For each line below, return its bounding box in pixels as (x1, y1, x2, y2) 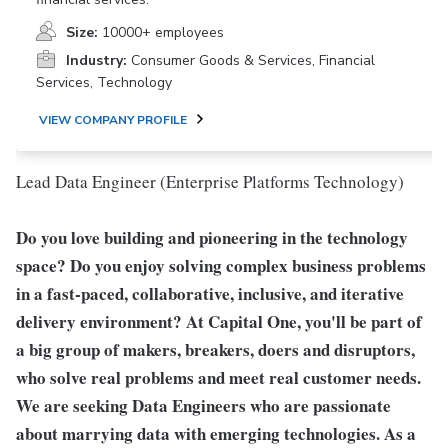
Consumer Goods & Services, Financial (131, 51, 375, 70)
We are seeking (16, 393, 132, 418)
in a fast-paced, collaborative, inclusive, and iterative (16, 281, 404, 306)
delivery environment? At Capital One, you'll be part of (16, 309, 422, 334)
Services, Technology (36, 73, 172, 92)
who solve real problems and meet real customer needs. (16, 365, 421, 390)
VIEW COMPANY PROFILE (39, 112, 187, 128)
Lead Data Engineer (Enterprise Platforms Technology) (16, 170, 404, 193)
